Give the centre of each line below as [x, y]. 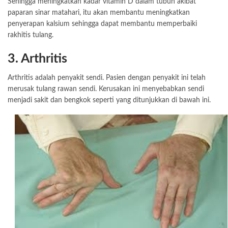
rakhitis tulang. [31, 35]
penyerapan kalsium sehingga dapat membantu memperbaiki [102, 24]
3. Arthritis [37, 59]
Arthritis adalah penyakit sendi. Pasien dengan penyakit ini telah [107, 78]
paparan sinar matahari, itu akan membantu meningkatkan [99, 12]
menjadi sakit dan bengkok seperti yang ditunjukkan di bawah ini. [109, 100]
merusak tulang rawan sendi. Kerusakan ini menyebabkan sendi [106, 89]
